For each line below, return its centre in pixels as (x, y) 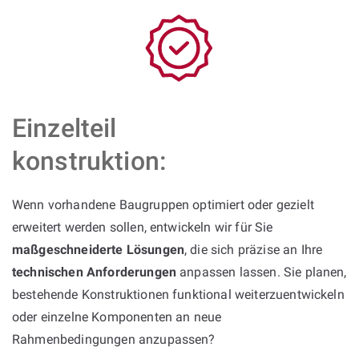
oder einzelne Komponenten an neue (117, 317)
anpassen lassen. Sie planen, (262, 272)
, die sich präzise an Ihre (254, 249)
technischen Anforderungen (94, 272)
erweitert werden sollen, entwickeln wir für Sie (143, 227)
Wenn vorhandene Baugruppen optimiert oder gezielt (163, 204)
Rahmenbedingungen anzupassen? (114, 339)
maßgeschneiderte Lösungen (98, 249)
